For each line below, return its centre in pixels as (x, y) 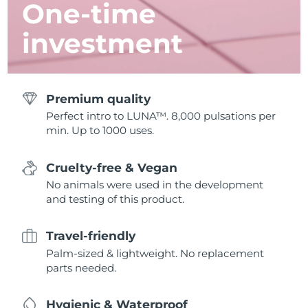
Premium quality (99, 98)
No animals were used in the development (155, 184)
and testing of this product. (115, 199)
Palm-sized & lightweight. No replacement (155, 253)
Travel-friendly (91, 236)
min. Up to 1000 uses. (100, 131)
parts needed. (81, 267)
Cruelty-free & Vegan (112, 167)
